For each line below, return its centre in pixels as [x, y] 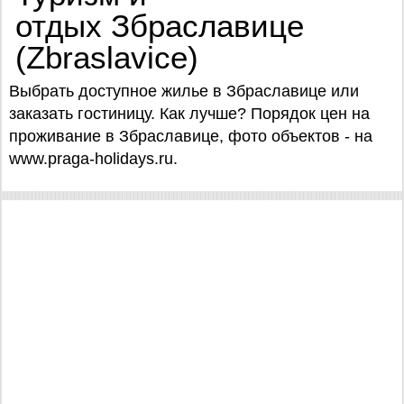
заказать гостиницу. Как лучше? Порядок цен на [189, 114]
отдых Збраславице [160, 26]
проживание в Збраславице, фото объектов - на [191, 136]
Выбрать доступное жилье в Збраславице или [184, 91]
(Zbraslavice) [107, 57]
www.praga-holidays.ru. [93, 159]
